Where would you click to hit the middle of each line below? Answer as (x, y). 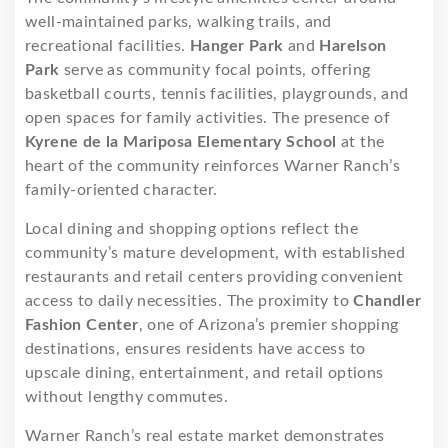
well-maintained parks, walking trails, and (178, 21)
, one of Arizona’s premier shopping (268, 324)
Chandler (387, 300)
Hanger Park (237, 45)
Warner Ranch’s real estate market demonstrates (205, 435)
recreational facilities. (107, 45)
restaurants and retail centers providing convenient (214, 276)
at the (360, 141)
